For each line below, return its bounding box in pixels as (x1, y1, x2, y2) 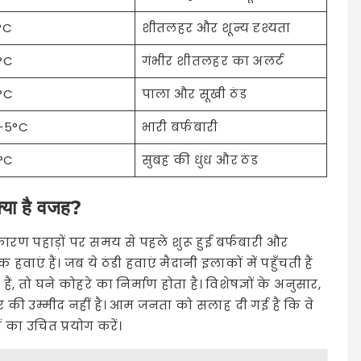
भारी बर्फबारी (141, 118, 218, 135)
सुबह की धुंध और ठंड (141, 151, 259, 168)
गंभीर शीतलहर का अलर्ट (141, 52, 284, 69)
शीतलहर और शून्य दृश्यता (141, 19, 291, 36)
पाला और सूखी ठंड (141, 85, 247, 102)
